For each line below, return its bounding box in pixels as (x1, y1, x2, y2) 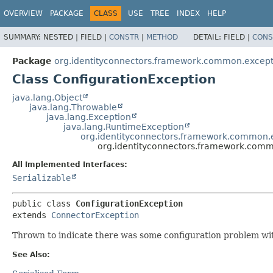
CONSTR (109, 32, 139, 41)
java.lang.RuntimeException (63, 121, 184, 132)
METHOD (146, 32, 178, 41)
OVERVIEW (4, 9, 43, 18)
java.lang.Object (12, 92, 82, 102)
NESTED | (43, 32, 80, 41)
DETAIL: (193, 32, 224, 41)
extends (12, 210, 51, 220)
